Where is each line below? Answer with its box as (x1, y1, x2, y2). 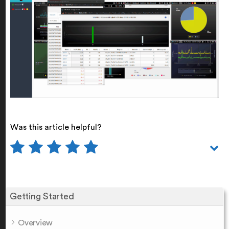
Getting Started (10, 191, 74, 201)
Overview (18, 218, 53, 227)
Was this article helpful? (10, 123, 102, 131)
